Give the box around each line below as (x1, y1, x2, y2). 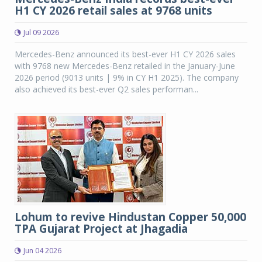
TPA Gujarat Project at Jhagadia (15, 221, 188, 236)
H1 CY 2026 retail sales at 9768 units (15, 3, 212, 18)
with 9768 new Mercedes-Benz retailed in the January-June (15, 60, 235, 71)
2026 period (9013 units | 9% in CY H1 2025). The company (15, 72, 239, 83)
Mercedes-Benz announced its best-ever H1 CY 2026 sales (15, 49, 236, 60)
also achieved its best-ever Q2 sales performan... (15, 84, 198, 95)
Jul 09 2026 (23, 27, 59, 37)
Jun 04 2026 (23, 246, 61, 256)
